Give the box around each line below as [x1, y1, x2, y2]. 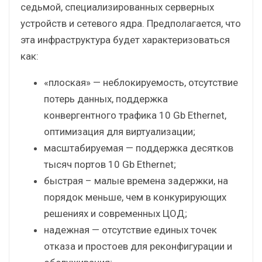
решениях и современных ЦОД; [44, 207, 187, 219]
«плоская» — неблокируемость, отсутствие [44, 76, 238, 88]
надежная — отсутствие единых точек [44, 223, 217, 236]
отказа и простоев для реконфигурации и [44, 240, 232, 252]
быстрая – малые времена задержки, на [44, 174, 228, 187]
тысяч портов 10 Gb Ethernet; [44, 158, 176, 170]
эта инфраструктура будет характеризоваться [20, 33, 230, 46]
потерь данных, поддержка [44, 92, 168, 105]
